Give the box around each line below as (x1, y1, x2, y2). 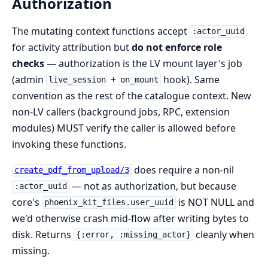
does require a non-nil (131, 163, 234, 176)
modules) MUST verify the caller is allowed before (12, 121, 236, 135)
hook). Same (161, 72, 220, 86)
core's (12, 195, 42, 209)
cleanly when (193, 227, 254, 241)
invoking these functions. (12, 137, 126, 151)
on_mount (120, 75, 159, 85)
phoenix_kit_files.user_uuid (44, 197, 173, 208)
